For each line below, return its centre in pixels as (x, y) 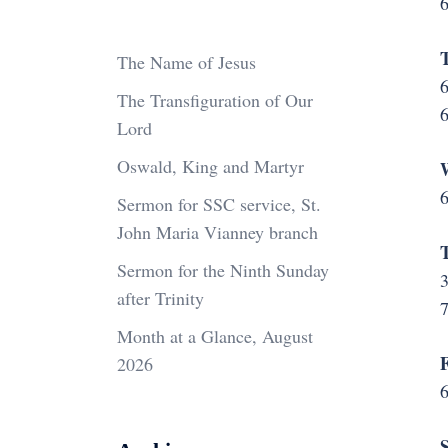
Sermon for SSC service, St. (219, 204)
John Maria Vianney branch (217, 232)
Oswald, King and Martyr (210, 166)
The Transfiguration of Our (215, 100)
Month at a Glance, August (215, 336)
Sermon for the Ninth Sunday (223, 270)
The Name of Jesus (186, 62)
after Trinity (160, 298)
